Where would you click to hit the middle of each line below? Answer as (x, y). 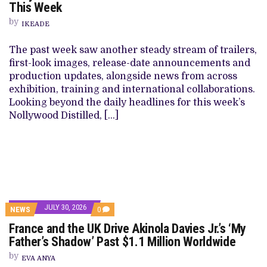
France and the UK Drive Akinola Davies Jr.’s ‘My (128, 229)
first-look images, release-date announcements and (130, 63)
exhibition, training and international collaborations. (133, 90)
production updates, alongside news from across (123, 77)
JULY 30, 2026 (65, 207)
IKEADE (35, 24)
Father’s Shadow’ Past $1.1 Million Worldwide (122, 242)
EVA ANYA (38, 259)
